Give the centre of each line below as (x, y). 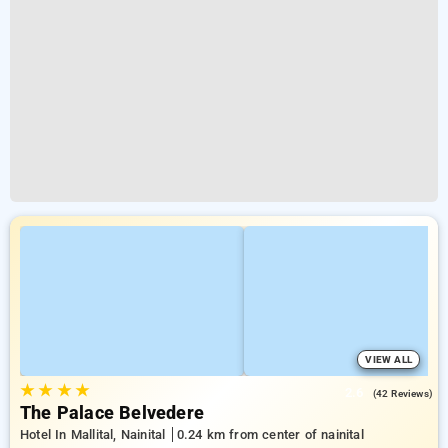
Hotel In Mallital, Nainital (95, 434)
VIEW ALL (388, 359)
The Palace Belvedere (112, 413)
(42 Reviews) (402, 393)
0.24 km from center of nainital (270, 434)
